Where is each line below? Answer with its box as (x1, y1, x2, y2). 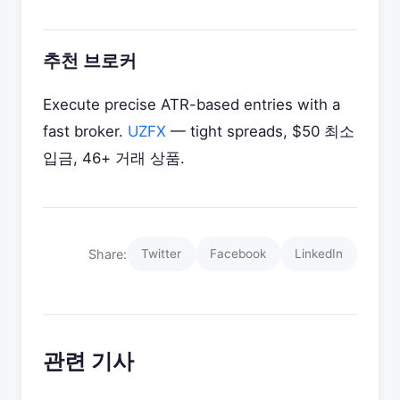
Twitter (141, 246, 181, 261)
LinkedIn (295, 246, 343, 261)
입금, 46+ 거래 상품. (43, 149, 185, 167)
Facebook (210, 246, 266, 261)
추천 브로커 (43, 50, 137, 71)
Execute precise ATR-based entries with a (43, 96, 340, 113)
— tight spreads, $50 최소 (166, 122, 354, 140)
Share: (88, 246, 127, 262)
